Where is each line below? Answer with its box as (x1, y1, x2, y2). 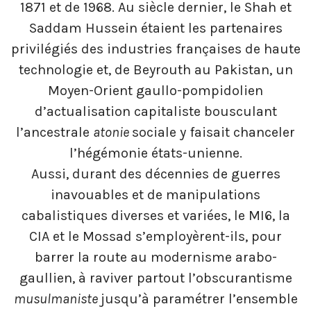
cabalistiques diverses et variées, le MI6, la (21, 207, 290, 224)
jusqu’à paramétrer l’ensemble (100, 290, 298, 307)
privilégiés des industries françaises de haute (10, 40, 301, 57)
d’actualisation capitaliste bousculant (34, 103, 277, 119)
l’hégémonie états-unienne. (69, 144, 242, 161)
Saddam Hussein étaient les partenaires (28, 19, 283, 36)
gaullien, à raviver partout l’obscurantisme (19, 269, 292, 286)
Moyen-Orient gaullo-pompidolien (48, 82, 263, 99)
